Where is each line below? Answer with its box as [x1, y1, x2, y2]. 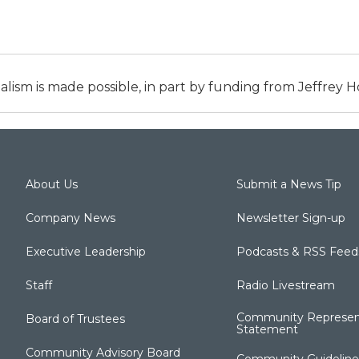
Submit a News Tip [236, 176, 341, 192]
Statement [236, 321, 298, 337]
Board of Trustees [26, 311, 125, 326]
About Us [26, 176, 78, 192]
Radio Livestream [236, 277, 335, 292]
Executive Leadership [26, 244, 146, 259]
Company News [26, 210, 115, 225]
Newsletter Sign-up [236, 210, 345, 225]
